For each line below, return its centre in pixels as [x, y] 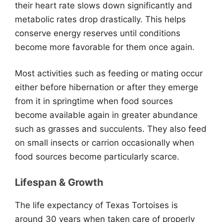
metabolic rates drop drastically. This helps [100, 19]
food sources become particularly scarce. [97, 157]
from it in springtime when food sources [94, 101]
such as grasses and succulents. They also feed [111, 129]
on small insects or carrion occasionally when [105, 143]
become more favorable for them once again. [105, 47]
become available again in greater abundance [106, 115]
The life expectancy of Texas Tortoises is [96, 205]
